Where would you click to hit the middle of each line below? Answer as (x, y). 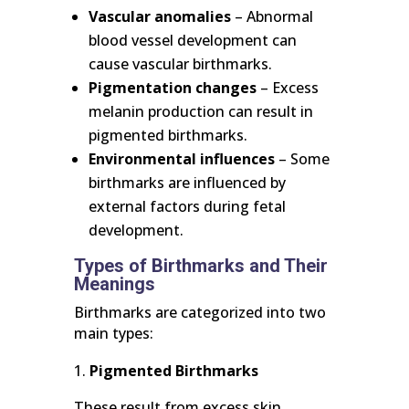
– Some (302, 159)
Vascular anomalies (159, 17)
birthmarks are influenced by (187, 183)
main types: (113, 334)
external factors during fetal (187, 207)
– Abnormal (272, 17)
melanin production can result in (200, 112)
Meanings (114, 284)
